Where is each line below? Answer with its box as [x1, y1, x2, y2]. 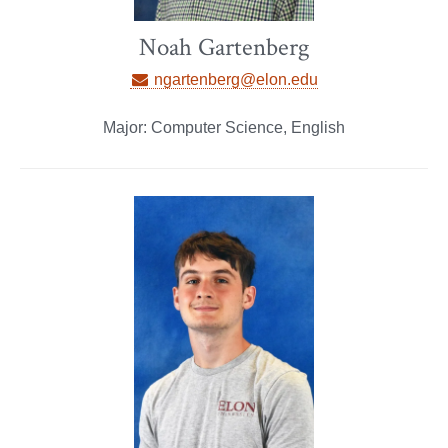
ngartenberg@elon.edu [150, 71, 319, 89]
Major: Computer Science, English [103, 119, 345, 137]
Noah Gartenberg [138, 31, 310, 65]
